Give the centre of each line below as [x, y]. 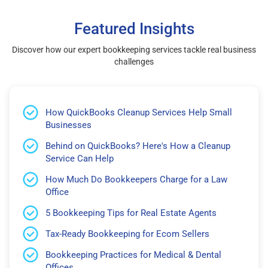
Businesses [68, 125]
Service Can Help [80, 158]
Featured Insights [134, 28]
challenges [134, 61]
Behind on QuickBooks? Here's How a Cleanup [138, 146]
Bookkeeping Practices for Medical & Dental [133, 255]
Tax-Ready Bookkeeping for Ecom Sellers [127, 234]
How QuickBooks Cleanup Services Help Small [139, 112]
